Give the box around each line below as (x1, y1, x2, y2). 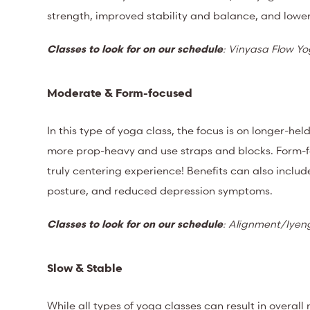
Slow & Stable (47, 260, 123, 275)
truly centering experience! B (47, 163, 194, 177)
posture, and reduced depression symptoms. (47, 183, 273, 197)
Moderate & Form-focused (47, 85, 193, 100)
